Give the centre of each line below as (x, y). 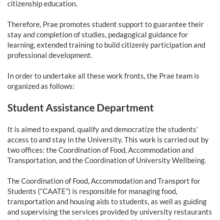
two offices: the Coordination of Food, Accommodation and (100, 150)
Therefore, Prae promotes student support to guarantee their (106, 24)
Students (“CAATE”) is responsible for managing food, (92, 191)
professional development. (50, 55)
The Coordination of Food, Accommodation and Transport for (104, 181)
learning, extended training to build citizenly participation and (106, 45)
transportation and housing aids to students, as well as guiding (107, 202)
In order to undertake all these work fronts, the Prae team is (103, 76)
